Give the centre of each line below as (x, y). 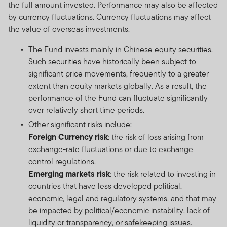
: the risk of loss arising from (156, 137)
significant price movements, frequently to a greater (119, 73)
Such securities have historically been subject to (112, 61)
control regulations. (63, 161)
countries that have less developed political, (105, 186)
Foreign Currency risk (68, 137)
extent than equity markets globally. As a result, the (118, 86)
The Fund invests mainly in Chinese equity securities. (121, 49)
